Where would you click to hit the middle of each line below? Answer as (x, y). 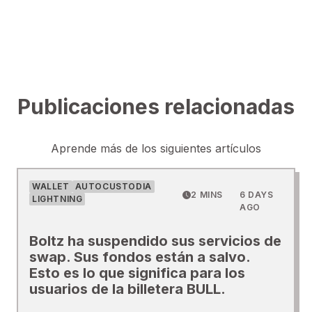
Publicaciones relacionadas (156, 107)
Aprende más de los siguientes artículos (156, 149)
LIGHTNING (57, 199)
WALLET (51, 187)
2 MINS (207, 195)
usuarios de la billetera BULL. (127, 289)
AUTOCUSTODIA (113, 187)
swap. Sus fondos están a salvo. (140, 257)
